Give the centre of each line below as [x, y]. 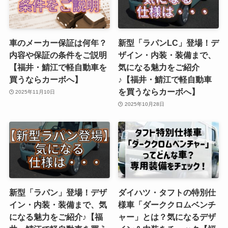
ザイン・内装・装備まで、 [167, 55]
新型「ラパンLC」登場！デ [169, 43]
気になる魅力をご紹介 [159, 67]
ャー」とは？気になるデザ [167, 217]
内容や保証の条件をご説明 [58, 55]
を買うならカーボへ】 [159, 92]
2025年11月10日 [35, 92]
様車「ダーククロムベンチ [167, 205]
